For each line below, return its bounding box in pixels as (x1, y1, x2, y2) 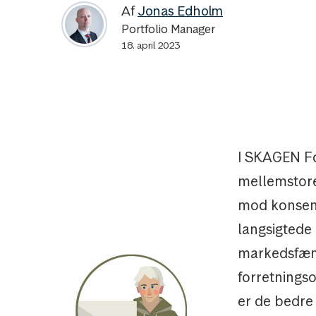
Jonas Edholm (138, 2, 223, 20)
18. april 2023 (121, 39, 180, 51)
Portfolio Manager (121, 21, 215, 37)
